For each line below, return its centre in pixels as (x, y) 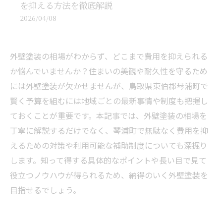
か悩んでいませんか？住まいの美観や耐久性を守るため (109, 71)
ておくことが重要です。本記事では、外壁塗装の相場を (109, 115)
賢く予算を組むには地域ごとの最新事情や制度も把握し (109, 101)
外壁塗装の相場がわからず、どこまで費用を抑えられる (109, 56)
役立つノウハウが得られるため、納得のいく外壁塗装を (109, 175)
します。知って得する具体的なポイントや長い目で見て (108, 160)
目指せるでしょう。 (45, 190)
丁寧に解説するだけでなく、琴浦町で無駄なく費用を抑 (109, 130)
